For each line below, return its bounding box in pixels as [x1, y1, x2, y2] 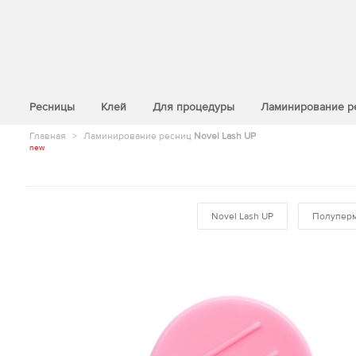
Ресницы [29, 100, 75, 114]
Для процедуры [153, 100, 234, 114]
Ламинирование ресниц [83, 130, 194, 142]
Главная [29, 130, 66, 142]
